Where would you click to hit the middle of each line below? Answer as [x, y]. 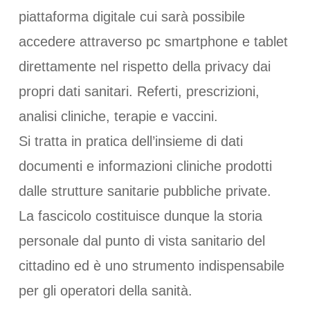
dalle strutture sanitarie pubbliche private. [145, 191]
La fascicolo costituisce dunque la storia [140, 216]
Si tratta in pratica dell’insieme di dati [130, 141]
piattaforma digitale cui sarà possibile [131, 17]
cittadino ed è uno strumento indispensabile [151, 266]
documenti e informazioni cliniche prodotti [145, 166]
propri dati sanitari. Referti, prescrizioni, [139, 91]
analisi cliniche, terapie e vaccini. [118, 116]
